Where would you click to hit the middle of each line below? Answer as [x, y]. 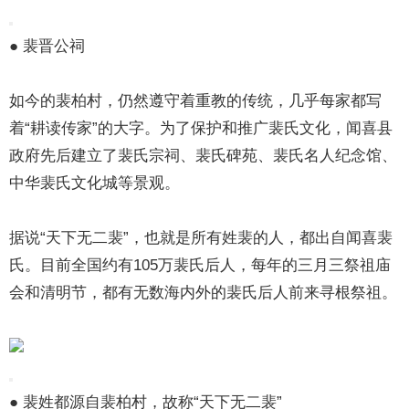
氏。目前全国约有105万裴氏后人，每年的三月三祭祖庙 [200, 265]
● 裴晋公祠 [47, 46]
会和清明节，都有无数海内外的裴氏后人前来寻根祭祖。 [204, 293]
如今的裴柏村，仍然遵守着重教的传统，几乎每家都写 [196, 101]
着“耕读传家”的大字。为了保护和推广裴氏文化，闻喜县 [201, 128]
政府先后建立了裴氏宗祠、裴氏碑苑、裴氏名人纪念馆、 [204, 156]
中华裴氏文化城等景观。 [95, 183]
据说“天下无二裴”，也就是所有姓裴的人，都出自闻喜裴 [201, 238]
